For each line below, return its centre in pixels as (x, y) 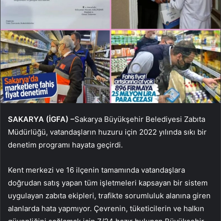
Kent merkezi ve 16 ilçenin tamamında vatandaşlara (96, 170)
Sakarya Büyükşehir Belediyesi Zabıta (140, 119)
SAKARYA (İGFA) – (41, 119)
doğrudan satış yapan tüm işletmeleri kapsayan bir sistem (108, 183)
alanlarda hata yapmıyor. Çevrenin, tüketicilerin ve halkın (106, 208)
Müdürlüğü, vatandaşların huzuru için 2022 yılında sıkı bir (107, 132)
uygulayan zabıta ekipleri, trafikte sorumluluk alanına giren (109, 195)
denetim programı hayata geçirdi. (65, 145)
